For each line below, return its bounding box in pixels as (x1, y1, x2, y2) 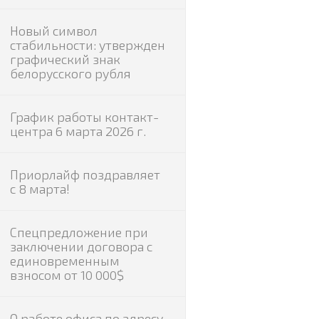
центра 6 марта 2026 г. (9, 123, 146, 139)
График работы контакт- (9, 109, 159, 125)
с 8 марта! (9, 181, 70, 197)
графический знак (9, 51, 120, 67)
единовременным (9, 253, 120, 268)
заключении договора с (9, 239, 152, 254)
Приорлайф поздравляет (9, 167, 160, 182)
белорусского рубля (9, 66, 131, 81)
